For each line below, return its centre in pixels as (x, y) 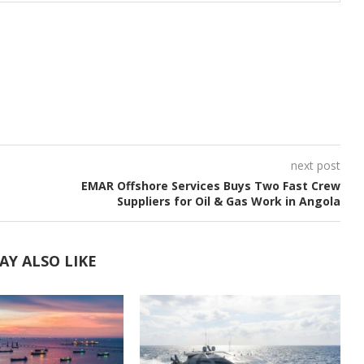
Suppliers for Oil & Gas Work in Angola (228, 201)
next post (315, 165)
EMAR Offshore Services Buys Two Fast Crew (210, 185)
